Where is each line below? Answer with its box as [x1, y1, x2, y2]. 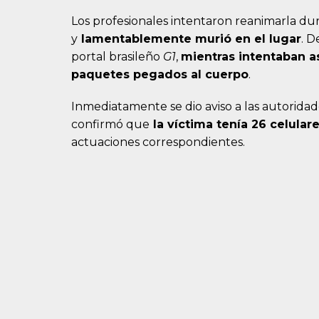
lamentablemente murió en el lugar [78, 32, 301, 46]
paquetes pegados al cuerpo [71, 68, 249, 82]
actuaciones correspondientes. [71, 135, 245, 150]
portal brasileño [71, 50, 163, 64]
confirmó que [71, 117, 150, 132]
